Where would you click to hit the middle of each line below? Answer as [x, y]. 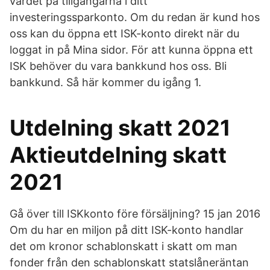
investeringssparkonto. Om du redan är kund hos [135, 17]
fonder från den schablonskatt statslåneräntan [129, 262]
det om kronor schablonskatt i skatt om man [124, 246]
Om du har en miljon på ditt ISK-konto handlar [127, 230]
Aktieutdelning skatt [118, 155]
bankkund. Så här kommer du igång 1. [105, 82]
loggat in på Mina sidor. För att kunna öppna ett [131, 50]
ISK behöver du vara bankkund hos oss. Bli [118, 66]
